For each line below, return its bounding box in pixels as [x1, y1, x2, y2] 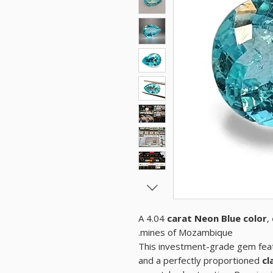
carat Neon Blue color [165, 212, 267, 225]
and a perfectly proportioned [138, 254, 262, 267]
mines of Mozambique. [140, 226, 233, 239]
